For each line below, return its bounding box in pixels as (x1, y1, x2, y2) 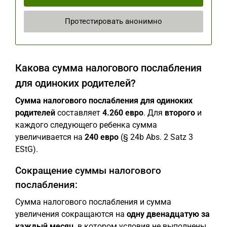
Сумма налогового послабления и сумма (15, 197, 171, 207)
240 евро (85, 132, 119, 142)
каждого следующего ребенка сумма (15, 120, 157, 130)
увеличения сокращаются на (15, 209, 127, 219)
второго (165, 107, 195, 118)
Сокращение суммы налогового (15, 164, 161, 176)
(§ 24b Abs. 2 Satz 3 (119, 132, 193, 142)
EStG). (15, 144, 38, 154)
